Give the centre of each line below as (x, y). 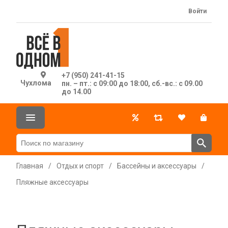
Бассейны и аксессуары (157, 166)
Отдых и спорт (80, 166)
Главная (30, 166)
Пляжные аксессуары (52, 182)
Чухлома (36, 83)
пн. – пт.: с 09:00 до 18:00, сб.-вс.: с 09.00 (132, 83)
